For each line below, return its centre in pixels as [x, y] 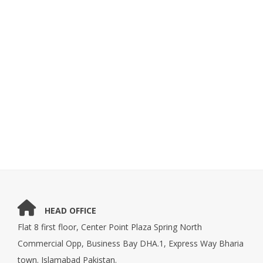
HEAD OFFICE [70, 210]
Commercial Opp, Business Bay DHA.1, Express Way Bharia [131, 243]
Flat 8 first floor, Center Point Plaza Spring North [110, 227]
